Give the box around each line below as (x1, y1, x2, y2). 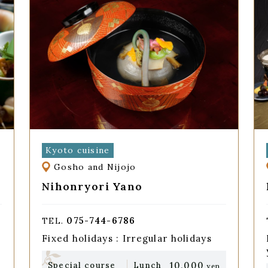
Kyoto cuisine (45, 144, 110, 156)
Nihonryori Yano (41, 179, 143, 193)
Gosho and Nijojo (54, 162, 136, 173)
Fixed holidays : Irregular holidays (41, 233, 212, 245)
